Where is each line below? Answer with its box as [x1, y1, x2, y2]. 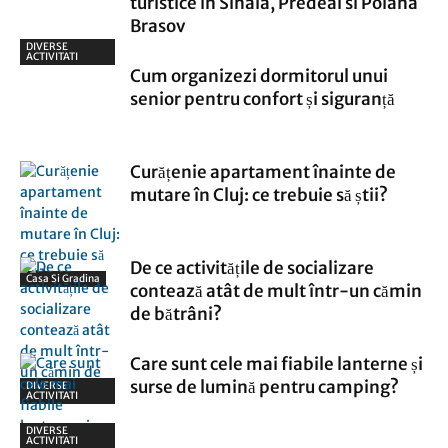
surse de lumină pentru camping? [130, 376, 399, 398]
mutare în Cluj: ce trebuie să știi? [130, 184, 388, 206]
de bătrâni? [130, 303, 222, 325]
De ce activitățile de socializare [130, 257, 374, 279]
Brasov [130, 15, 185, 37]
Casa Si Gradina [26, 272, 100, 285]
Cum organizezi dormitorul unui [130, 65, 388, 87]
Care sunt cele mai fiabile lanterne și [130, 353, 423, 375]
